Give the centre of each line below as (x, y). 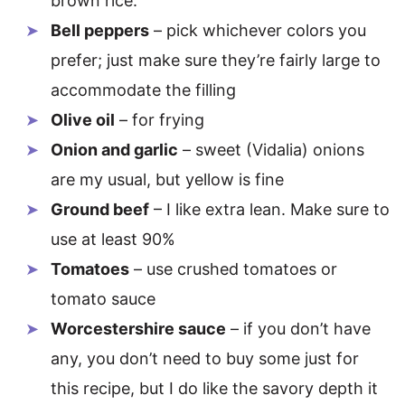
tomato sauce (103, 299)
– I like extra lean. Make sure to (269, 209)
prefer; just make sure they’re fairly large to (216, 60)
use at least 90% (113, 239)
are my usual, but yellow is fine (167, 179)
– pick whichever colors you (258, 30)
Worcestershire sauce (138, 329)
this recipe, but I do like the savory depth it (214, 388)
